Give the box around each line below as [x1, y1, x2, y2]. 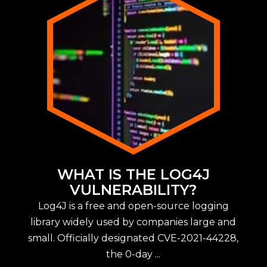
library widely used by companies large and [30, 216, 237, 228]
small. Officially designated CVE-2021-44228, [28, 232, 239, 244]
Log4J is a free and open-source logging [38, 200, 229, 212]
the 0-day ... [106, 248, 161, 260]
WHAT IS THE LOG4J [57, 165, 210, 183]
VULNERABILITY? [70, 181, 197, 198]
